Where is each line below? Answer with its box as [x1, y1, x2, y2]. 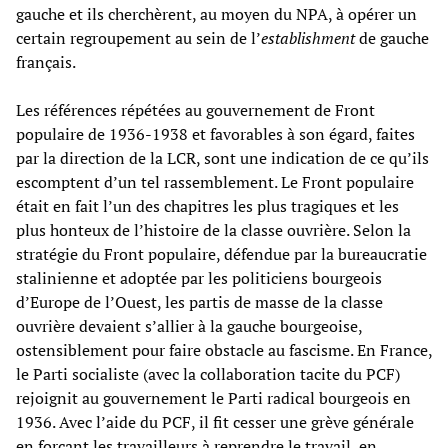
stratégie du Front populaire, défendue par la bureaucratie [16, 242, 427, 265]
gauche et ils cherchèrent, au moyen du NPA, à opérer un [16, 2, 417, 25]
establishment [261, 26, 355, 49]
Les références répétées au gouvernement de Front [16, 98, 375, 121]
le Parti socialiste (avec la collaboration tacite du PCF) [16, 362, 400, 385]
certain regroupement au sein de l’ [16, 26, 261, 49]
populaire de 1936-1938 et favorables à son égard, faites [16, 122, 415, 145]
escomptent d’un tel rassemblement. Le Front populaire [16, 170, 414, 193]
